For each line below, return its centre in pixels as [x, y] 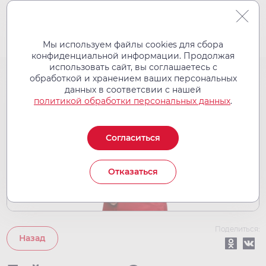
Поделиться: [237, 229]
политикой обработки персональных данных [132, 101]
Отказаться [133, 172]
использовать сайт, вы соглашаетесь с [133, 67]
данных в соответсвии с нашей [133, 90]
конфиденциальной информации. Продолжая [133, 56]
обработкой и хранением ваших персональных [133, 78]
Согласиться [133, 138]
